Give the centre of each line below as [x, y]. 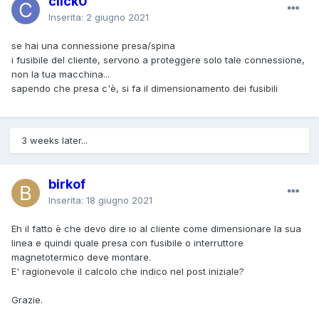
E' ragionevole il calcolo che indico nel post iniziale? [128, 271]
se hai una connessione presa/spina [93, 45]
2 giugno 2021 [117, 17]
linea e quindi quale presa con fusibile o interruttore [127, 242]
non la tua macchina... [61, 74]
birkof [67, 184]
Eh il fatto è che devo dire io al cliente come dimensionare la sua [156, 228]
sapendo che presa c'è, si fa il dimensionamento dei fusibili [145, 88]
